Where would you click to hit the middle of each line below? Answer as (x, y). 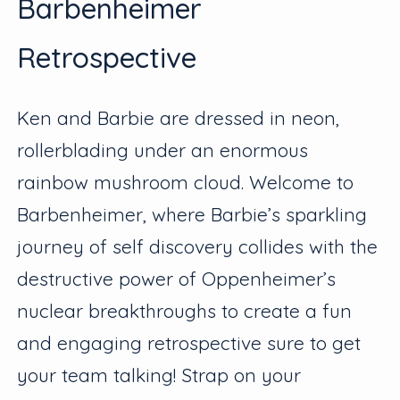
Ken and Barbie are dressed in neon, (179, 118)
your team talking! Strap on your (159, 375)
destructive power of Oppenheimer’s (177, 279)
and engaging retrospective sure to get (189, 343)
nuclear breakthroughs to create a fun (185, 311)
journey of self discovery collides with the (198, 247)
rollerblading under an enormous (163, 150)
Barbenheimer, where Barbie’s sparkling (192, 215)
